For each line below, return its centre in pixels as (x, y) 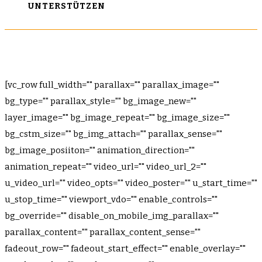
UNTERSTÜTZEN (67, 6)
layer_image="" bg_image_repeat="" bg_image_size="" (117, 118)
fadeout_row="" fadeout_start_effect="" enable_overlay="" (125, 249)
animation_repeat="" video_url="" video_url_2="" (106, 167)
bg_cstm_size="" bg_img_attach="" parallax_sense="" (113, 134)
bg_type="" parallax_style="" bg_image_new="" (101, 101)
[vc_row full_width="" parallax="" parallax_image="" (112, 85)
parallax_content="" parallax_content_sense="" (103, 232)
